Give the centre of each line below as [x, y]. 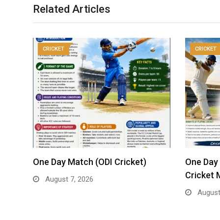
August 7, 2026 [68, 179]
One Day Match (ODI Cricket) [90, 162]
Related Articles [72, 9]
